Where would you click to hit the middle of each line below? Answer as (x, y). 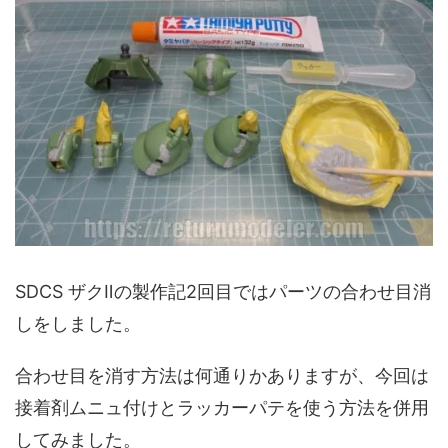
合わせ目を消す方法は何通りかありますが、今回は (222, 375)
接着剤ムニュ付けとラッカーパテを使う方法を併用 (222, 407)
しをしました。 (78, 323)
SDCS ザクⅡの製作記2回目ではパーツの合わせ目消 (223, 291)
